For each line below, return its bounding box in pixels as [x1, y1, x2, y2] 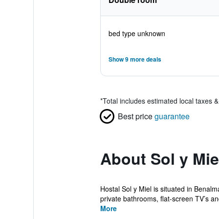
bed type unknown [108, 28, 165, 38]
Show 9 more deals [108, 55, 161, 64]
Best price [117, 110, 153, 122]
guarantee [154, 110, 190, 122]
